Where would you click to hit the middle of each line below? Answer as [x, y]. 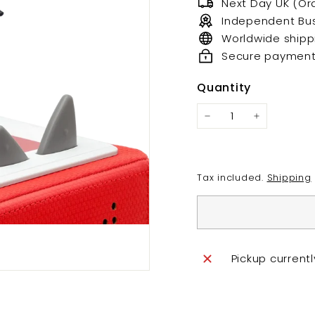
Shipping [289, 178]
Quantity [224, 88]
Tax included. [232, 178]
